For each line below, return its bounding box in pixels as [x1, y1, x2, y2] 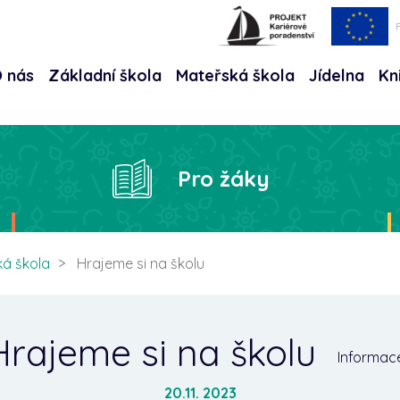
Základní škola [48, 65, 162, 86]
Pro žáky [178, 165, 271, 192]
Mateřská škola [176, 65, 295, 86]
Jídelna [309, 65, 364, 86]
